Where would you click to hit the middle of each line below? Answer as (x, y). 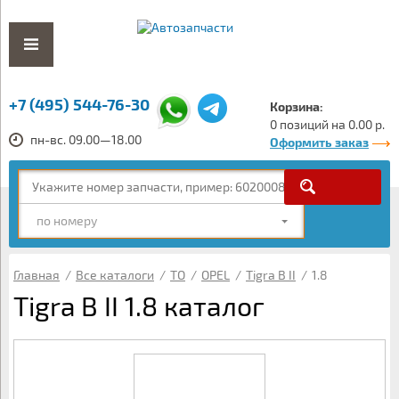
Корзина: (297, 106)
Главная (37, 275)
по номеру (67, 220)
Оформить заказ (319, 142)
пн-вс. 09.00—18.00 (86, 139)
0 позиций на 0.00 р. (327, 124)
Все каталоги (115, 275)
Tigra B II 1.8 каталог (139, 305)
